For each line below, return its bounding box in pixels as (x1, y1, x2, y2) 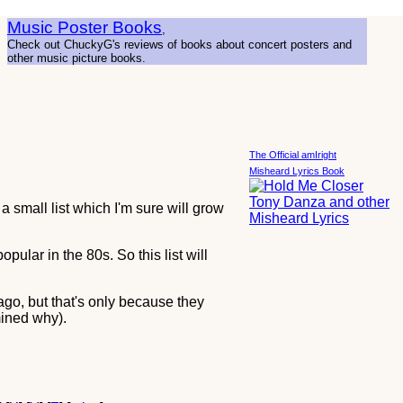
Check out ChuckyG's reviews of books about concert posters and (7, 38, 352, 51)
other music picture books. (7, 51, 146, 65)
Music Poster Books (7, 18, 162, 37)
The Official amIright (249, 149, 336, 160)
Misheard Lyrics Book (249, 166, 345, 176)
